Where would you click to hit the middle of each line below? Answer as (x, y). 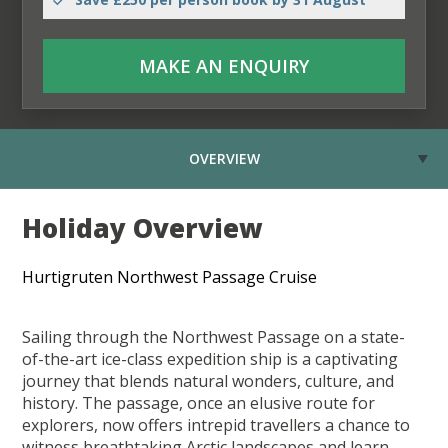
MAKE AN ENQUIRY (224, 65)
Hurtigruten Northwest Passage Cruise (170, 277)
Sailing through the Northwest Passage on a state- (214, 337)
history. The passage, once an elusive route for (199, 403)
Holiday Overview (143, 228)
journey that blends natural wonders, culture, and (208, 381)
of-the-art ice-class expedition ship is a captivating (210, 359)
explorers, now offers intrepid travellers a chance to (216, 425)
